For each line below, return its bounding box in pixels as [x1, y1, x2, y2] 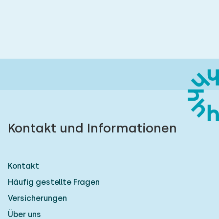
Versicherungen [8, 194, 67, 203]
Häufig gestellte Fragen [8, 177, 100, 187]
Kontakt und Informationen [8, 120, 177, 135]
